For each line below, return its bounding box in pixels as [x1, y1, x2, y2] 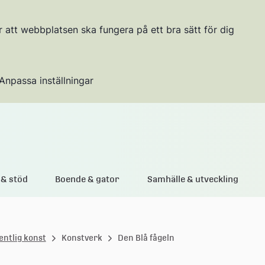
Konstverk [61, 232, 102, 243]
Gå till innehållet [82, 122, 173, 137]
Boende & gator [55, 173, 120, 184]
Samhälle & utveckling [147, 173, 238, 184]
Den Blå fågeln [117, 232, 174, 243]
